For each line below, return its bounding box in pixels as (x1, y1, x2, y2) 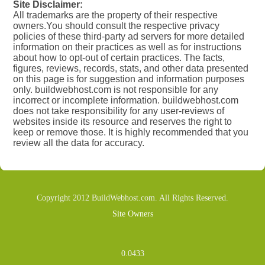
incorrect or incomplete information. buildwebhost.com (13, 95, 238, 105)
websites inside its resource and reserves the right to (13, 117, 232, 127)
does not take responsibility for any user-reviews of (13, 106, 224, 116)
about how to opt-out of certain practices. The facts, (13, 53, 225, 63)
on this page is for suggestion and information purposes (13, 74, 244, 84)
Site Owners (112, 209, 153, 218)
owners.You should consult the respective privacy (13, 21, 219, 31)
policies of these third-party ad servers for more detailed (13, 31, 244, 41)
